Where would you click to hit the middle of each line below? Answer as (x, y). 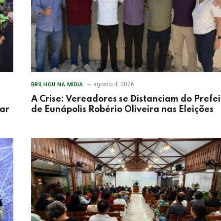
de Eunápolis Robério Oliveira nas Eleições (122, 109)
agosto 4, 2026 (113, 84)
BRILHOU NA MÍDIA (57, 84)
